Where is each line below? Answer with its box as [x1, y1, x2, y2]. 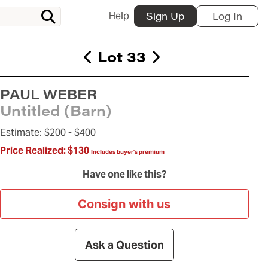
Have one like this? [82, 168, 166, 181]
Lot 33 [98, 47, 147, 66]
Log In [212, 10, 242, 22]
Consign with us [78, 197, 171, 212]
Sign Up [146, 10, 184, 22]
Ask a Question [84, 237, 164, 252]
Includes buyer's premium [90, 148, 165, 156]
